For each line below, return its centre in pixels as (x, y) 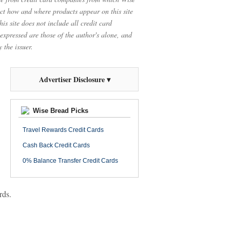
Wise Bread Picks (60, 111)
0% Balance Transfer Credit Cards (70, 161)
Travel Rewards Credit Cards (63, 130)
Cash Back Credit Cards (56, 145)
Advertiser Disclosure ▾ (74, 79)
